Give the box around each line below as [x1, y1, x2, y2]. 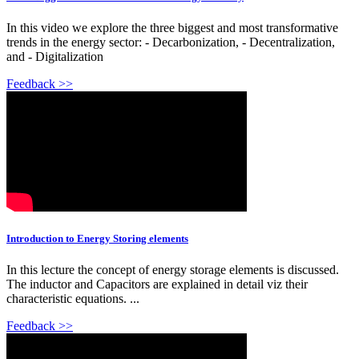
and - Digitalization [6, 49, 103, 63]
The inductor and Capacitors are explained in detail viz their [6, 277, 308, 292]
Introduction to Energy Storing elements [6, 232, 188, 245]
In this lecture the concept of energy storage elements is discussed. [6, 263, 339, 277]
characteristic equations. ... [6, 292, 139, 306]
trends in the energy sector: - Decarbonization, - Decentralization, [6, 34, 335, 49]
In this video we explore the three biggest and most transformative [6, 20, 338, 34]
